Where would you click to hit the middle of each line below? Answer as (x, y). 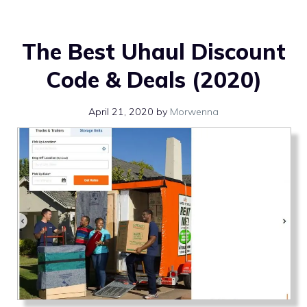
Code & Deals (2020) (153, 79)
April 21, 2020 (121, 112)
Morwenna (194, 112)
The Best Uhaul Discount (153, 51)
